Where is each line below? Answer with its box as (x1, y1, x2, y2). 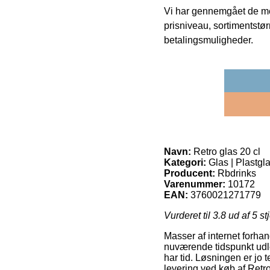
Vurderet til (164, 210, 213, 221)
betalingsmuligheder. (164, 35, 253, 46)
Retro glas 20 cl (191, 146, 260, 157)
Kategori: (164, 157, 206, 168)
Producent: (164, 168, 215, 179)
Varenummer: (164, 179, 225, 190)
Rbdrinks (218, 168, 256, 179)
